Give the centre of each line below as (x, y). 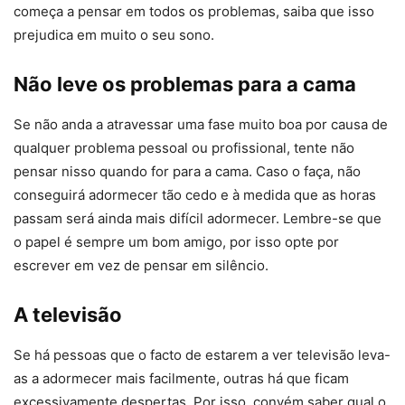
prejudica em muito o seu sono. (114, 34)
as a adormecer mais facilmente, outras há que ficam (181, 378)
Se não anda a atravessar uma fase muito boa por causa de (201, 124)
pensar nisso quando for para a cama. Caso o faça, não (187, 171)
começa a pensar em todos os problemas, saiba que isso (194, 11)
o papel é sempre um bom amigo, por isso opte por (176, 241)
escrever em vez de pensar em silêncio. (141, 265)
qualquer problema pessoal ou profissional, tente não (184, 147)
